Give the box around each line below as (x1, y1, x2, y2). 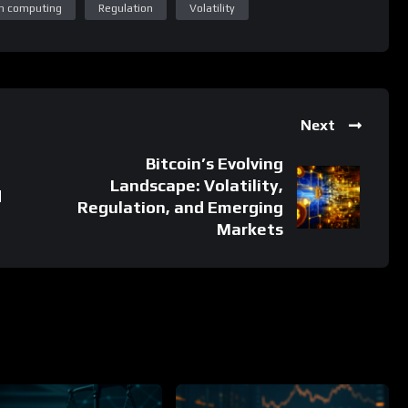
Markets (217, 146, 284, 166)
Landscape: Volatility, (110, 102, 284, 122)
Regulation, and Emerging (77, 124, 284, 144)
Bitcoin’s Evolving (146, 80, 284, 100)
